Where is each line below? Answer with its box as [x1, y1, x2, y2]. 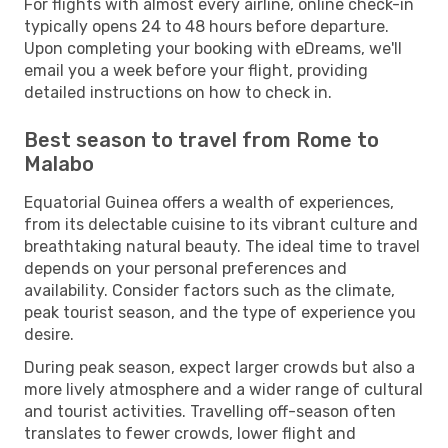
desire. [24, 324, 74, 344]
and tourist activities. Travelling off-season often [24, 401, 396, 421]
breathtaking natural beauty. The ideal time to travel [24, 236, 420, 256]
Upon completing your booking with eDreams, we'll [24, 38, 402, 58]
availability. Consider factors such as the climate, [24, 280, 395, 300]
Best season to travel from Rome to [24, 127, 379, 152]
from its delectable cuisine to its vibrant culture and [24, 214, 418, 234]
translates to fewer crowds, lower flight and [24, 423, 356, 443]
